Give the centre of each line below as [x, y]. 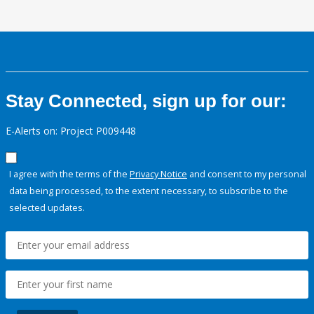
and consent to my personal [247, 174]
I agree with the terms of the [69, 174]
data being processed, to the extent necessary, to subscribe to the [149, 191]
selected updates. [47, 208]
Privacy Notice [158, 174]
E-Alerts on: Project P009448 [71, 131]
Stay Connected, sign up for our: [146, 101]
